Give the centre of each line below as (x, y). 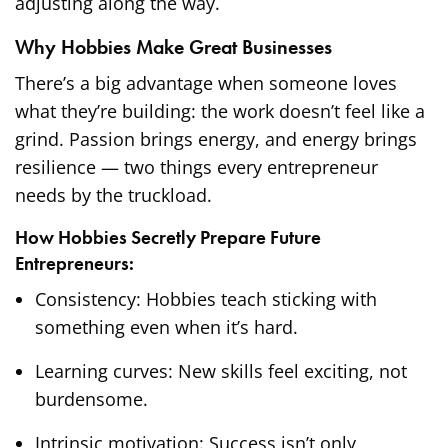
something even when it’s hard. (166, 327)
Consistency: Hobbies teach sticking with (206, 299)
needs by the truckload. (114, 195)
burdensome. (91, 399)
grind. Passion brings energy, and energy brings (216, 139)
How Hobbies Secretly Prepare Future (168, 238)
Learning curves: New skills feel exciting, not (221, 371)
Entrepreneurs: (74, 264)
